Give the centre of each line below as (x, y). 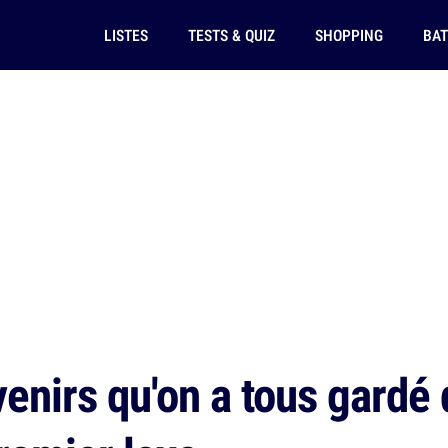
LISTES (125, 35)
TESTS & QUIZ (231, 35)
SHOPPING (348, 35)
